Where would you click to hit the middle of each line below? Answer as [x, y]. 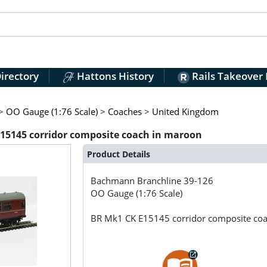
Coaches [125, 111]
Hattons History [114, 76]
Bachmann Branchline [137, 181]
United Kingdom [185, 111]
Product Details [118, 154]
